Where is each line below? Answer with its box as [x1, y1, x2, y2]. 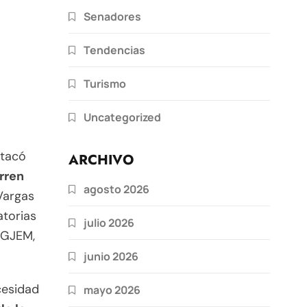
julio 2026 [84, 214, 134, 230]
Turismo [84, 75, 126, 91]
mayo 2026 [84, 282, 140, 297]
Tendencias [84, 42, 145, 58]
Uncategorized [84, 109, 161, 125]
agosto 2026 [84, 181, 149, 197]
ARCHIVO [69, 149, 134, 170]
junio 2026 [84, 248, 138, 264]
